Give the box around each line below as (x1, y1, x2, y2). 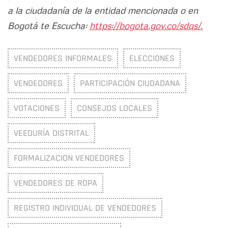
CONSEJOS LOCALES (77, 102, 152, 115)
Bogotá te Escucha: (8, 20, 90, 32)
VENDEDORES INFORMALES (14, 52, 112, 65)
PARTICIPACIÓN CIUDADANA (80, 77, 180, 90)
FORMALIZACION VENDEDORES (14, 152, 124, 164)
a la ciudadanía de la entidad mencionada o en (8, 5, 198, 16)
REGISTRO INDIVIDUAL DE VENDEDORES (14, 202, 156, 214)
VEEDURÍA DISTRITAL (14, 127, 89, 139)
